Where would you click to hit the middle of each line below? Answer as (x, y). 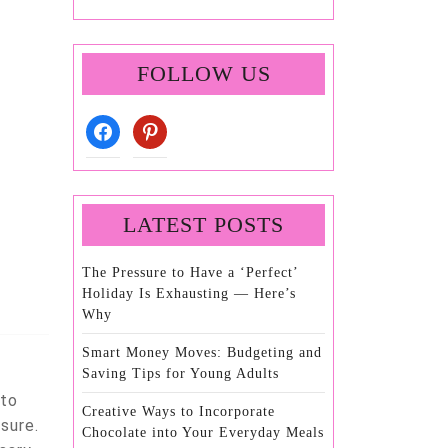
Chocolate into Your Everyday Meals (203, 433)
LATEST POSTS (203, 225)
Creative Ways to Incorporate (178, 412)
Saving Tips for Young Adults (180, 374)
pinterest (160, 125)
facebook (114, 125)
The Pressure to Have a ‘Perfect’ (190, 273)
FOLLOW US (203, 74)
